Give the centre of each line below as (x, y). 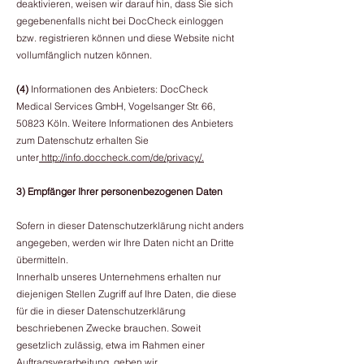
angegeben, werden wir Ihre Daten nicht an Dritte (125, 243)
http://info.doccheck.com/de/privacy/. (121, 157)
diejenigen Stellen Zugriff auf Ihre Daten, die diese (126, 294)
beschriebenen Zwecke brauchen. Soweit (108, 328)
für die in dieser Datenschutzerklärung (101, 311)
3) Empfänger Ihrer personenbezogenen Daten (119, 191)
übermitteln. (42, 260)
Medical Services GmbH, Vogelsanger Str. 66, (116, 106)
